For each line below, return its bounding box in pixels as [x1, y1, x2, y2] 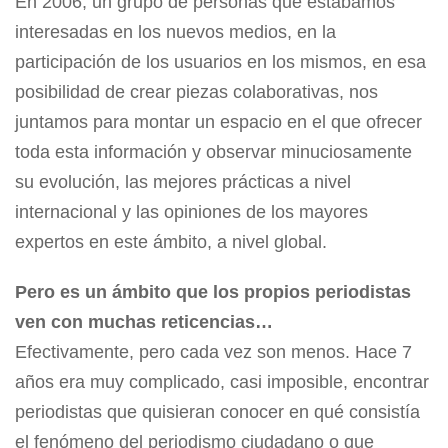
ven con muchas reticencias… [15, 312, 273, 333]
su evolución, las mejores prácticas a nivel [15, 172, 351, 193]
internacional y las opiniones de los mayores [15, 202, 368, 223]
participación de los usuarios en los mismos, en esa [15, 52, 426, 73]
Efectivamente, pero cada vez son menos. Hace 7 [15, 342, 412, 363]
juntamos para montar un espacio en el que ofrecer [15, 112, 422, 133]
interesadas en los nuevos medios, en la [15, 22, 336, 43]
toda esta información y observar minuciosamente [15, 142, 412, 163]
